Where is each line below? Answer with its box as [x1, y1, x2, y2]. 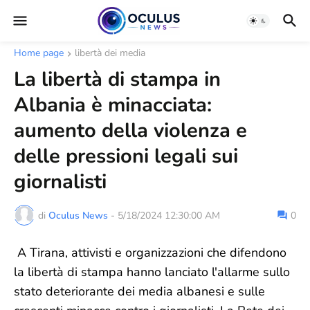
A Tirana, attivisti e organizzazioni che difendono [14, 244, 286, 261]
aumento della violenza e [14, 117, 247, 144]
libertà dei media [75, 46, 145, 60]
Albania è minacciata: [14, 91, 212, 118]
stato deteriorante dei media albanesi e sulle [14, 283, 265, 300]
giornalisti [14, 168, 107, 195]
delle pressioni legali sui [14, 143, 238, 170]
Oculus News [48, 208, 108, 222]
